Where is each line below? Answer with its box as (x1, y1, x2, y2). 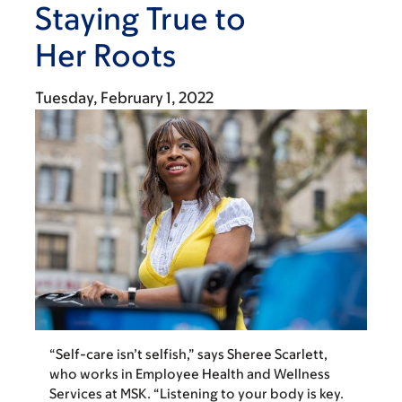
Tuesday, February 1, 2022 (35, 89, 214, 107)
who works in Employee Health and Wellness (49, 366, 330, 382)
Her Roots (35, 37, 176, 73)
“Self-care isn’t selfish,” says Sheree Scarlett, (49, 346, 328, 363)
